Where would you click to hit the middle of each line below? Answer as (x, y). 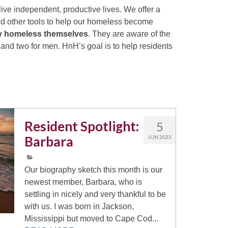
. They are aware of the (129, 34)
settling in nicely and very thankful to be (95, 194)
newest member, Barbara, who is (83, 182)
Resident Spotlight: (82, 126)
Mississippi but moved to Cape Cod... (92, 219)
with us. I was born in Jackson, (79, 206)
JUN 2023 (160, 137)
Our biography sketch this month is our (94, 170)
